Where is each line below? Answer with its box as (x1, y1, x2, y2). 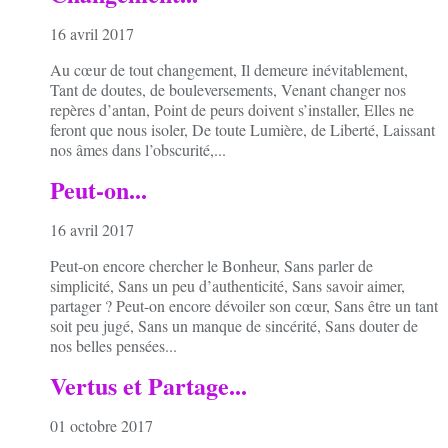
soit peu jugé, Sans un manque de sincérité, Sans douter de (50, 315, 418, 337)
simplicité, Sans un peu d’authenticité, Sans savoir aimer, (50, 275, 405, 297)
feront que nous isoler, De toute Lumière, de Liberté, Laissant (50, 119, 435, 141)
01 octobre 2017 (50, 414, 153, 436)
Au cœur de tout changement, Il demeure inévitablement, (50, 59, 408, 81)
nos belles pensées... (50, 335, 177, 357)
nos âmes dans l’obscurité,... (50, 139, 226, 161)
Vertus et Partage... (50, 368, 247, 403)
